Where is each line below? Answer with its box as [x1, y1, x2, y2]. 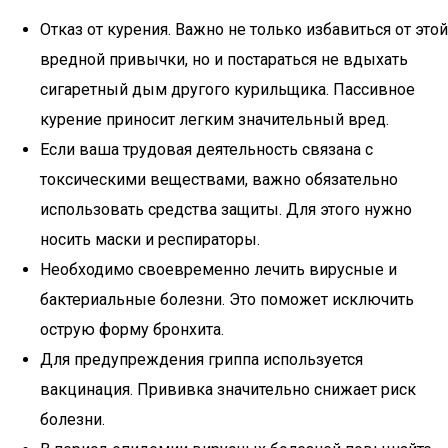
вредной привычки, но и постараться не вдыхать [40, 50, 408, 69]
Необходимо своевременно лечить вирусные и [40, 260, 397, 279]
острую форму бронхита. [40, 320, 224, 339]
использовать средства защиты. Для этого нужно [40, 200, 412, 219]
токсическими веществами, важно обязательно [40, 170, 398, 189]
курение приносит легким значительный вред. [40, 110, 389, 129]
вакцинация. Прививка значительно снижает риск [40, 380, 416, 399]
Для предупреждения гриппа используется [40, 350, 363, 369]
